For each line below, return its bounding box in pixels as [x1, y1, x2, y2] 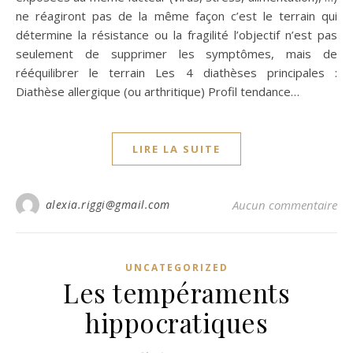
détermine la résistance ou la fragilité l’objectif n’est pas [16, 27, 337, 43]
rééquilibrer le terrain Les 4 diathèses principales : [16, 65, 337, 80]
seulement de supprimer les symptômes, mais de [16, 46, 337, 61]
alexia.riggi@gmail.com [45, 197, 170, 212]
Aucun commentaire [232, 197, 337, 213]
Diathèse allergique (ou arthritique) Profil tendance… [16, 84, 299, 99]
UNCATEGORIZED [124, 261, 229, 274]
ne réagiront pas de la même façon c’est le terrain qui [16, 8, 337, 24]
